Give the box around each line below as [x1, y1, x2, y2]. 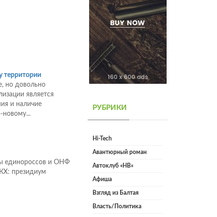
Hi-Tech [93, 136, 112, 142]
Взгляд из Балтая [93, 190, 139, 196]
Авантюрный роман [93, 149, 147, 155]
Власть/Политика [93, 203, 141, 210]
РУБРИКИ [93, 104, 127, 112]
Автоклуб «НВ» [93, 163, 133, 169]
